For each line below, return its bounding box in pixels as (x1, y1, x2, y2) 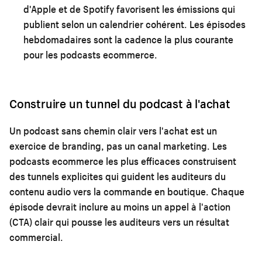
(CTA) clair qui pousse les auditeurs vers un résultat (9, 215, 229, 228)
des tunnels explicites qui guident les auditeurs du (9, 170, 226, 182)
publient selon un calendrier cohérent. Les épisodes (23, 18, 246, 30)
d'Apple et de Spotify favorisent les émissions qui (23, 2, 235, 15)
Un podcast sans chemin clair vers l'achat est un (9, 124, 217, 137)
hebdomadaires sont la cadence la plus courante (23, 33, 233, 46)
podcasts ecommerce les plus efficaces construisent (9, 154, 236, 167)
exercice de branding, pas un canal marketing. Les (9, 139, 227, 152)
